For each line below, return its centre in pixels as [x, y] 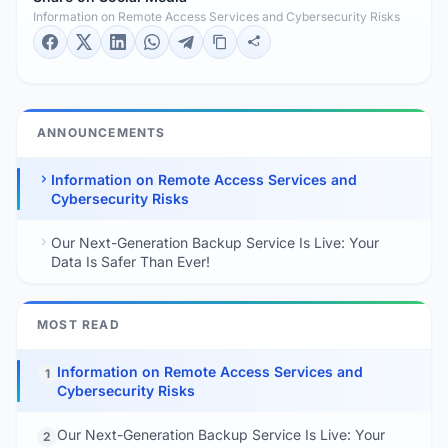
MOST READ [78, 324]
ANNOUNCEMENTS [101, 132]
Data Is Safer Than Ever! [130, 261]
